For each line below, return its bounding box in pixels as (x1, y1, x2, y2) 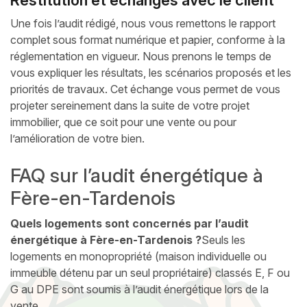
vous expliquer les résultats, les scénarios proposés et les (10, 65, 291, 79)
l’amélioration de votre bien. (10, 131, 145, 145)
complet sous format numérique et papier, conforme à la (10, 32, 285, 47)
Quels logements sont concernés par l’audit (10, 217, 249, 231)
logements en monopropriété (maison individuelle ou (10, 249, 267, 264)
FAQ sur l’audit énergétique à (10, 164, 263, 188)
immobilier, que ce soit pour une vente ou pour (10, 114, 236, 129)
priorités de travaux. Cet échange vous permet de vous (10, 82, 280, 96)
